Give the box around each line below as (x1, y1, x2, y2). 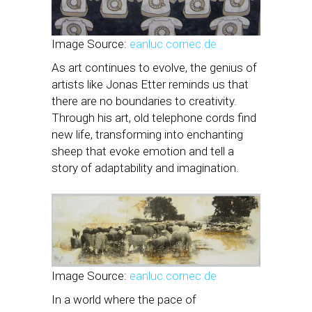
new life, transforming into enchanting (52, 127, 243, 141)
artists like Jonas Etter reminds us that (52, 77, 249, 91)
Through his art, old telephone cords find (52, 110, 256, 125)
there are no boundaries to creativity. (52, 93, 237, 108)
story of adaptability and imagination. (52, 160, 239, 175)
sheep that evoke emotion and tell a (52, 143, 234, 158)
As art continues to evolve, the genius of (52, 60, 257, 75)
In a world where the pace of (52, 292, 196, 306)
